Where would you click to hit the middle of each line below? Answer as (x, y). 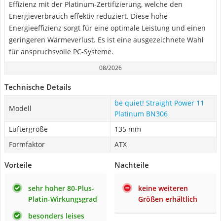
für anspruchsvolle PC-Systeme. (61, 52)
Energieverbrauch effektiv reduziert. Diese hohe (88, 16)
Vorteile (18, 165)
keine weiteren (163, 188)
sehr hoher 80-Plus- (61, 188)
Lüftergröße (28, 129)
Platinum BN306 (141, 114)
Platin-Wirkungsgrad (63, 199)
